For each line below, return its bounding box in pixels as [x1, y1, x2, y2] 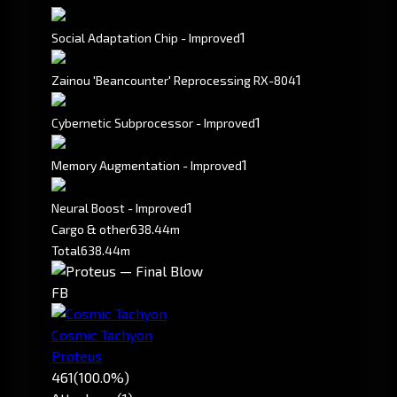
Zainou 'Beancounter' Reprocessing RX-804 [51, 73, 296, 89]
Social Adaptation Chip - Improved [51, 30, 240, 46]
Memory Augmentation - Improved [51, 158, 242, 174]
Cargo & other [51, 222, 130, 237]
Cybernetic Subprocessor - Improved [51, 115, 255, 131]
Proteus [51, 347, 102, 365]
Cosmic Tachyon [51, 326, 152, 344]
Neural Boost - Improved [51, 200, 187, 216]
